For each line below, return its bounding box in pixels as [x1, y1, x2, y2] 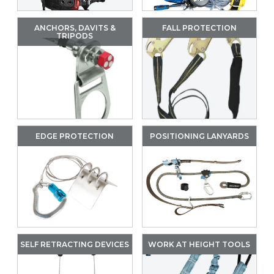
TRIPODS [56, 31, 94, 41]
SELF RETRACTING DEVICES [20, 240, 130, 250]
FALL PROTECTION [161, 23, 237, 33]
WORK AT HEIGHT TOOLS [148, 240, 251, 250]
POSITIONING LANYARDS [149, 131, 249, 141]
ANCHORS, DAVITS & [34, 23, 116, 33]
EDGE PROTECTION [35, 131, 114, 141]
